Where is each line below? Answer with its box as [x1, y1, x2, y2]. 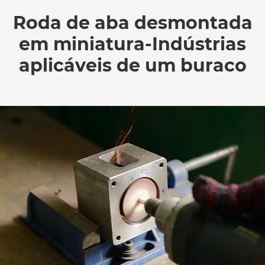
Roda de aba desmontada [12, 12, 253, 34]
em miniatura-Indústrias [19, 33, 246, 56]
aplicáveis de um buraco [18, 54, 247, 77]
